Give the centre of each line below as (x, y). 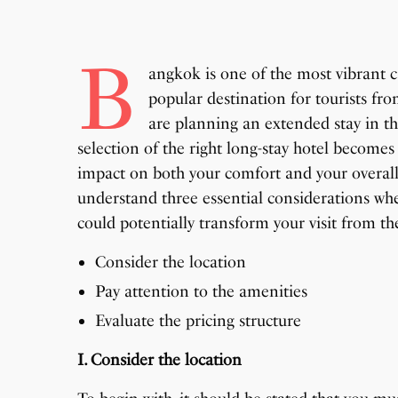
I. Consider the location (160, 360)
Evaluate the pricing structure (198, 321)
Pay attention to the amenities (201, 292)
